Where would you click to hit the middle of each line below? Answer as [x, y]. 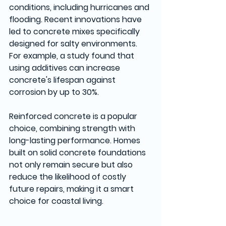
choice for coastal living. [56, 201]
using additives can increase [66, 68]
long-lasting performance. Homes [76, 140]
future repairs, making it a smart [72, 189]
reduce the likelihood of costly [69, 177]
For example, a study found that [73, 55]
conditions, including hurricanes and [80, 7]
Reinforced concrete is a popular [74, 116]
